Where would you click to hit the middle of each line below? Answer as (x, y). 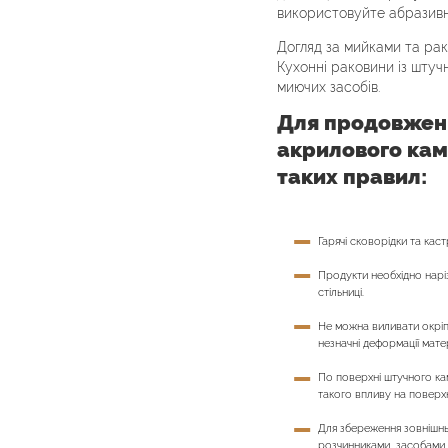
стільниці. (341, 292)
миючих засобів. (329, 86)
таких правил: (352, 177)
